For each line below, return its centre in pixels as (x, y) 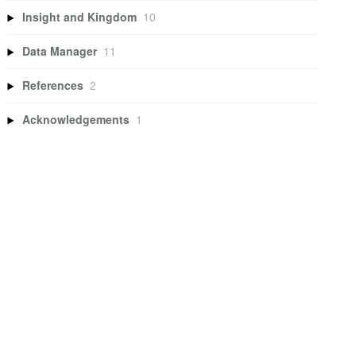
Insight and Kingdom (80, 17)
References (53, 85)
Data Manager (60, 51)
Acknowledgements (76, 120)
